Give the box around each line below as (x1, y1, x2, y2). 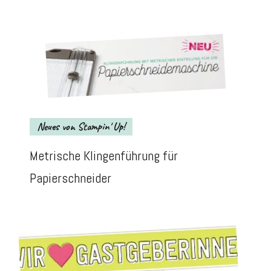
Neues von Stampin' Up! (37, 119, 125, 133)
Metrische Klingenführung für (30, 147, 178, 164)
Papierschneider (30, 169, 111, 186)
